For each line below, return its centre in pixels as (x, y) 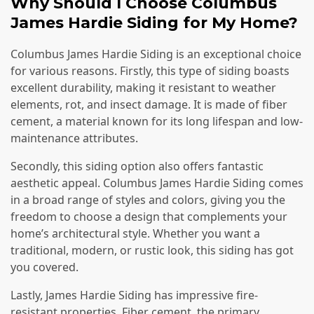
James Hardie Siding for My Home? (154, 22)
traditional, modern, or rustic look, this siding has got (152, 251)
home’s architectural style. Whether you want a (135, 234)
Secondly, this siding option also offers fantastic (137, 166)
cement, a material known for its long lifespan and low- (157, 122)
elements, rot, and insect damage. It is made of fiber (149, 105)
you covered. (45, 267)
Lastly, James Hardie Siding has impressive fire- (134, 295)
